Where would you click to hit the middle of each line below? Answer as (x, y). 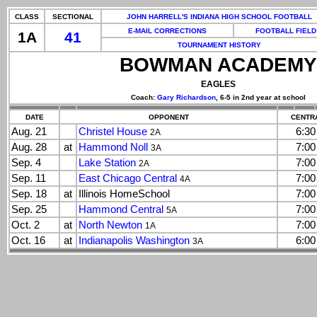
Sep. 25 (29, 209)
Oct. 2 (25, 225)
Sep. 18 (29, 194)
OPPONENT (168, 117)
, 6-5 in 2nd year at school (260, 97)
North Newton (110, 225)
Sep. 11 (29, 178)
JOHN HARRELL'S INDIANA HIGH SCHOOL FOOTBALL (219, 17)
